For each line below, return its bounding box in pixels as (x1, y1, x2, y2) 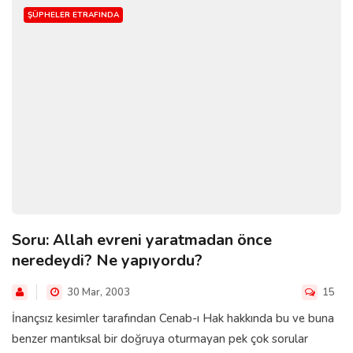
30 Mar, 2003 (65, 284, 130, 299)
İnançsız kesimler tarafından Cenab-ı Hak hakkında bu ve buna (12, 310, 334, 326)
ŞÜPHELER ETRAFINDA (28, 9, 119, 20)
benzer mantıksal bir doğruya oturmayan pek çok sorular (12, 330, 308, 347)
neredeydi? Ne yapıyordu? (12, 249, 203, 271)
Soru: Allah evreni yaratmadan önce (12, 229, 272, 251)
